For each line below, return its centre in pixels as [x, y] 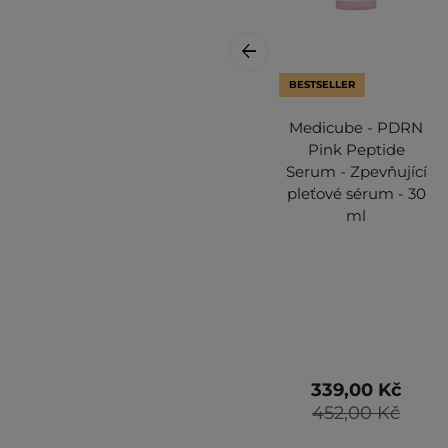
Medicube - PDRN [356, 127]
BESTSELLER [322, 84]
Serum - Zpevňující [356, 171]
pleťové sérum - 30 [356, 193]
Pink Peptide [356, 149]
